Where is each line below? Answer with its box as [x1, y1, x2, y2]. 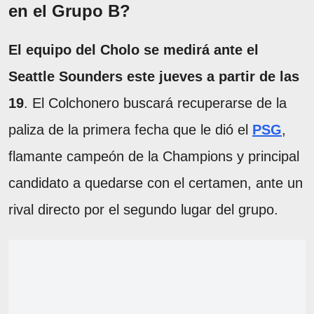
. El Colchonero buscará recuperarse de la [24, 95, 287, 111]
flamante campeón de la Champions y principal [8, 148, 299, 164]
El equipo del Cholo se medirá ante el [8, 41, 259, 57]
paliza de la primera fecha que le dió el [8, 121, 252, 137]
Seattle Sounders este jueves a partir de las [8, 68, 299, 84]
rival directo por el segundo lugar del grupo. [8, 201, 278, 217]
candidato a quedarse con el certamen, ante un [8, 175, 303, 191]
